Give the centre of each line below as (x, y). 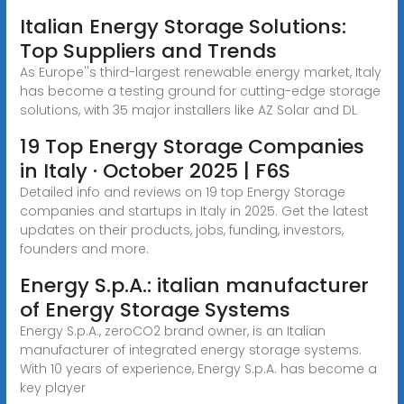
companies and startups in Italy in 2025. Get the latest (194, 211)
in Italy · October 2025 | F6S (155, 170)
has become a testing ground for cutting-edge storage (200, 91)
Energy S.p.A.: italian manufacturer (194, 285)
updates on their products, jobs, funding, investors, (181, 230)
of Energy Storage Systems (155, 309)
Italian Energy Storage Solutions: (183, 26)
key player (52, 387)
